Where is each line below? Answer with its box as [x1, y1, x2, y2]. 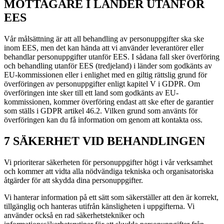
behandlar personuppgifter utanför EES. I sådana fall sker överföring [4, 52, 219, 61]
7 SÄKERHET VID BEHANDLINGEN [4, 134, 205, 148]
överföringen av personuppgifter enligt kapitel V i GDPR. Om [4, 79, 200, 88]
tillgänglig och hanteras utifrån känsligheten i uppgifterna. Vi [4, 202, 194, 211]
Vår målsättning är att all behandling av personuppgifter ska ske [4, 34, 204, 43]
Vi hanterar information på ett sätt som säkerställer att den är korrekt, [4, 193, 218, 202]
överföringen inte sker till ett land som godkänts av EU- [4, 88, 178, 97]
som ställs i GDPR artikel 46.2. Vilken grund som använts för [4, 106, 197, 115]
